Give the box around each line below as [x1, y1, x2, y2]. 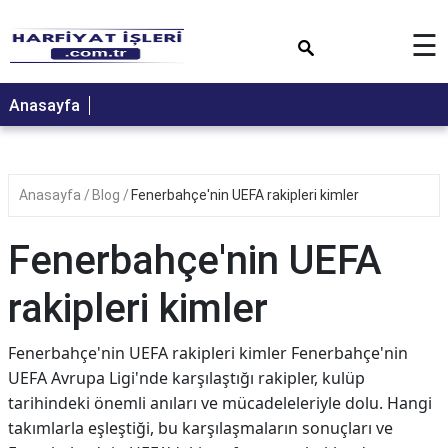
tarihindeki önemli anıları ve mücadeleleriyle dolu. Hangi [8, 392, 432, 414]
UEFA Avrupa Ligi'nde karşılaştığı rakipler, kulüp [8, 367, 365, 389]
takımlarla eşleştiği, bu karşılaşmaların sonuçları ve [8, 417, 393, 439]
